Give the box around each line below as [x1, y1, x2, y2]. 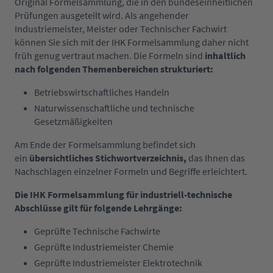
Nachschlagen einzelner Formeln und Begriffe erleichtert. [15, 165, 247, 178]
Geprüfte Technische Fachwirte [34, 225, 160, 238]
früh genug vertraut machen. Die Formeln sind [15, 49, 203, 62]
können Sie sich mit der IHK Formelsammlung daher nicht [15, 36, 249, 49]
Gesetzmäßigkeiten [34, 115, 113, 128]
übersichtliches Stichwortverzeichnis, [29, 152, 188, 165]
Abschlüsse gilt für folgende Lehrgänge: [15, 202, 182, 214]
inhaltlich [203, 49, 246, 62]
